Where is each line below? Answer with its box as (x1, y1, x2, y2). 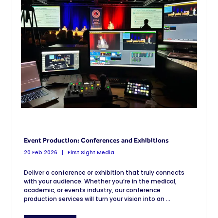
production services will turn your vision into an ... (24, 195, 170, 203)
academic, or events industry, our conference (24, 186, 161, 194)
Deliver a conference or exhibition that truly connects (24, 168, 184, 177)
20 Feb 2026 (24, 148, 57, 156)
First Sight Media (66, 148, 114, 156)
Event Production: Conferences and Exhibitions (24, 136, 169, 144)
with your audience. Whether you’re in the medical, (24, 177, 177, 185)
